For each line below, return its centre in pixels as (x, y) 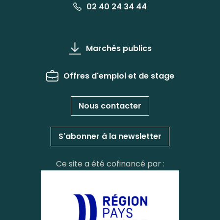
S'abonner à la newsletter (110, 137)
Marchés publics (119, 49)
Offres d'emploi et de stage (119, 76)
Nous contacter (110, 106)
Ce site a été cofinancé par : (110, 164)
